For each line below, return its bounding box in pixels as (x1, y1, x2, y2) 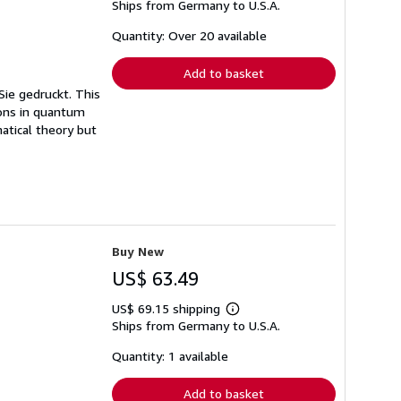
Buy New (112, 243, 164, 260)
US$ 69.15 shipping (112, 301, 224, 317)
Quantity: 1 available (112, 348, 228, 364)
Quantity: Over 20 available (112, 28, 267, 44)
